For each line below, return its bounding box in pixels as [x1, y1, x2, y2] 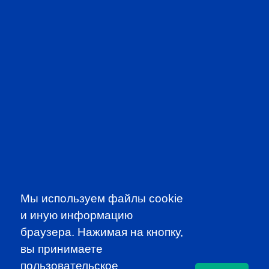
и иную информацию [20, 208, 133, 222]
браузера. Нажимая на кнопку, [20, 225, 184, 238]
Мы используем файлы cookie [20, 192, 184, 205]
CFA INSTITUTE [77, 167, 192, 185]
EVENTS [104, 30, 165, 48]
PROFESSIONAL [74, 8, 195, 26]
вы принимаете [20, 242, 103, 255]
